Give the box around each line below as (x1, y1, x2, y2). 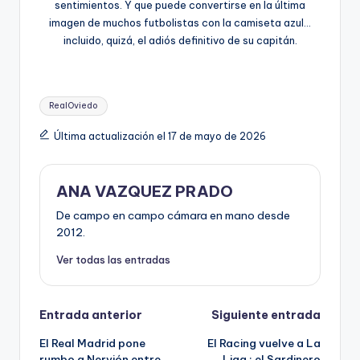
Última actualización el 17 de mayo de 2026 (53, 130, 266, 143)
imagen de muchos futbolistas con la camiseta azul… (49, 16, 311, 30)
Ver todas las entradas (56, 253, 170, 267)
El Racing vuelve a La (207, 336, 321, 351)
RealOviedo (49, 100, 99, 112)
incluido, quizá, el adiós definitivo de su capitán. (63, 34, 297, 47)
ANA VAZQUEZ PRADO (56, 182, 233, 202)
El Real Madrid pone (39, 336, 145, 351)
